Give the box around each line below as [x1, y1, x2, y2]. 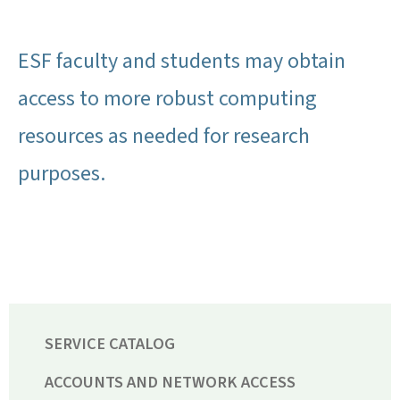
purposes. [18, 158, 110, 190]
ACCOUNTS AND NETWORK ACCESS [45, 370, 296, 394]
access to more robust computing [18, 83, 317, 115]
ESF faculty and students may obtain [18, 46, 346, 78]
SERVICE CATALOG [45, 331, 175, 355]
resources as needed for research [18, 121, 310, 153]
